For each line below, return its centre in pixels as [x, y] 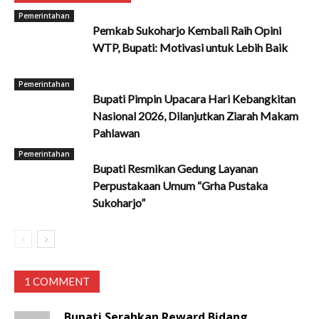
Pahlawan [116, 132]
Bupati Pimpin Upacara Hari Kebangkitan [194, 98]
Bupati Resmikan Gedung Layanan [175, 168]
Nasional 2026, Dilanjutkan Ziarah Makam [195, 115]
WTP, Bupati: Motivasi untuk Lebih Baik [190, 47]
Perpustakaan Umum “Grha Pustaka [180, 185]
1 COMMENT [57, 281]
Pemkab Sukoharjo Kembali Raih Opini [187, 30]
